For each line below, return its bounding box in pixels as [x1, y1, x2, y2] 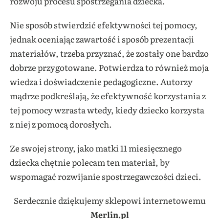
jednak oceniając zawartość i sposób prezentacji [10, 32, 194, 45]
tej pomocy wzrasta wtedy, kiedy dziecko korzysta [10, 103, 204, 116]
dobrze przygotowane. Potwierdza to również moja [10, 61, 209, 73]
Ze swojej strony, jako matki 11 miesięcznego [10, 141, 182, 154]
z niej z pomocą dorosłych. [10, 117, 112, 130]
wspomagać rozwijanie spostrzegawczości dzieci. [10, 170, 201, 182]
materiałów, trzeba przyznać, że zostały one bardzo [10, 46, 209, 59]
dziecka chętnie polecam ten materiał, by [10, 155, 170, 168]
